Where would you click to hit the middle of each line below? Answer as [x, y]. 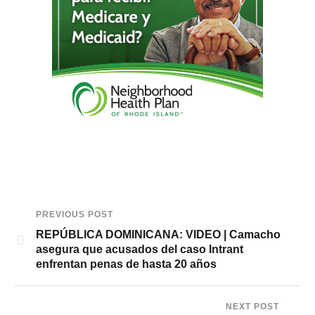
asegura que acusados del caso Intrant [140, 250]
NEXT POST [252, 307]
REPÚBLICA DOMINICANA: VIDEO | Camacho [158, 235]
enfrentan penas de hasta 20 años [126, 264]
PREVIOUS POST [75, 215]
